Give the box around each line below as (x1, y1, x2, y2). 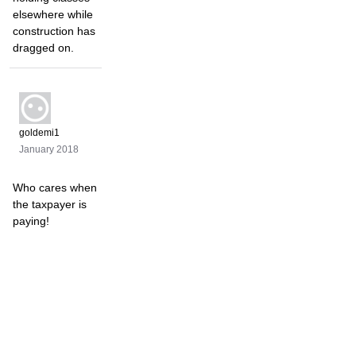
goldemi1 (19, 127, 60, 139)
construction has (13, 25, 95, 38)
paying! (13, 215, 49, 228)
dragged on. (13, 41, 74, 55)
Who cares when (13, 181, 97, 195)
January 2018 (19, 144, 79, 156)
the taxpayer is (13, 198, 87, 211)
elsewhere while (13, 8, 93, 21)
